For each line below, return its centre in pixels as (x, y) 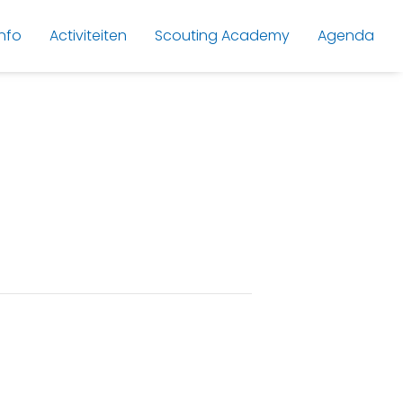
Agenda (346, 36)
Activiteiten (88, 36)
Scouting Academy (222, 36)
